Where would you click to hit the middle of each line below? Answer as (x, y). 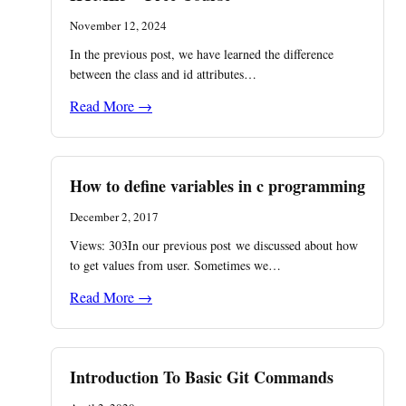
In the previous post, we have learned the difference (202, 53)
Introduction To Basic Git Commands (202, 377)
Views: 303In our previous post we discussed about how (214, 245)
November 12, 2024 (118, 25)
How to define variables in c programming (217, 185)
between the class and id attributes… (163, 73)
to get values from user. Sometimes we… (175, 265)
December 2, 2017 (114, 216)
